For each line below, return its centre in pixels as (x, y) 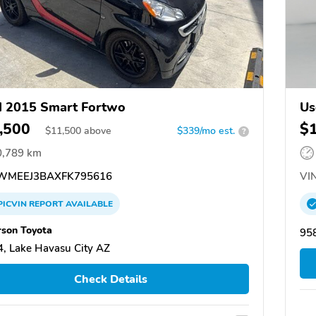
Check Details (110, 279)
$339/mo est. (206, 131)
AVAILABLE (88, 204)
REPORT (46, 204)
